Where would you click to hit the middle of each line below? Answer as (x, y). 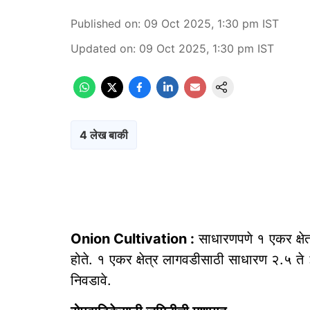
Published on (104, 24)
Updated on (102, 48)
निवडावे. (91, 280)
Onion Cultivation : (133, 239)
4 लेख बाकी (104, 135)
